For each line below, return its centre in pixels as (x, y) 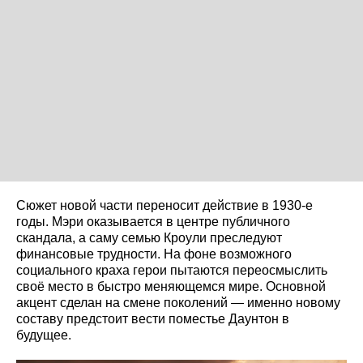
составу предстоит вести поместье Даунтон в (153, 318)
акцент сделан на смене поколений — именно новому (178, 302)
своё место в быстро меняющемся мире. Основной (171, 286)
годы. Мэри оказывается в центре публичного (153, 221)
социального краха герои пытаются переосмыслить (172, 270)
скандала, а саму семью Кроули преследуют (149, 237)
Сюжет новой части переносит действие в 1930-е (164, 205)
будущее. (44, 335)
